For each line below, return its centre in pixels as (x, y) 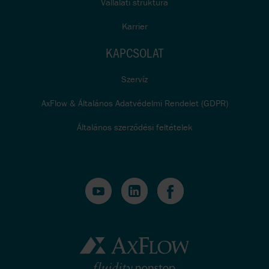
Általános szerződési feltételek (134, 127)
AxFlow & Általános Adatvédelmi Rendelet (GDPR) (134, 103)
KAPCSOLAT (134, 52)
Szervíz (134, 79)
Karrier (134, 26)
